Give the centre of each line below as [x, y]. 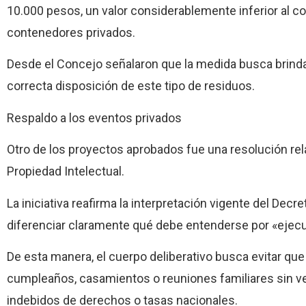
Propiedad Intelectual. [66, 171]
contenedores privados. [71, 32]
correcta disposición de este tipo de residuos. [131, 86]
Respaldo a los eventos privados [94, 117]
